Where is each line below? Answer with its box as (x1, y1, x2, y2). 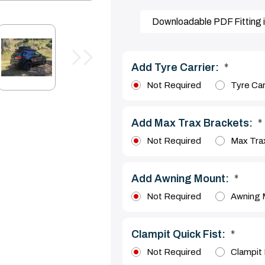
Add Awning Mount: (131, 173, 231, 185)
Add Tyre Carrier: (131, 62, 221, 74)
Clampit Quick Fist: (131, 228, 228, 241)
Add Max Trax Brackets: (131, 117, 255, 130)
